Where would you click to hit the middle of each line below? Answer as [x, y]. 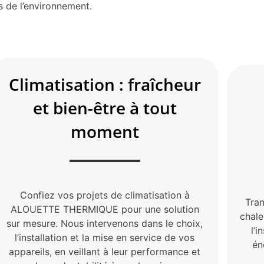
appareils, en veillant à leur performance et [105, 252]
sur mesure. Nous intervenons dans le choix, [105, 224]
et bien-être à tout [105, 108]
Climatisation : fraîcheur [105, 85]
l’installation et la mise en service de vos [105, 238]
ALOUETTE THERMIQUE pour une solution [105, 209]
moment [105, 132]
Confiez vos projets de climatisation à [105, 195]
